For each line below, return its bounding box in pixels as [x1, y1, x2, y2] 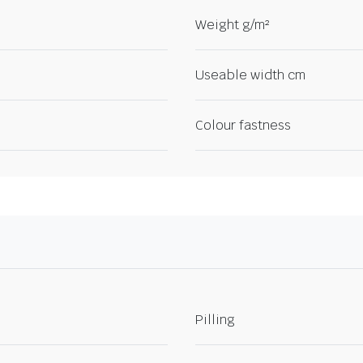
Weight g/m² [195, 16, 269, 34]
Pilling [195, 311, 235, 329]
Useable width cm [195, 66, 305, 84]
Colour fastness [195, 117, 291, 135]
